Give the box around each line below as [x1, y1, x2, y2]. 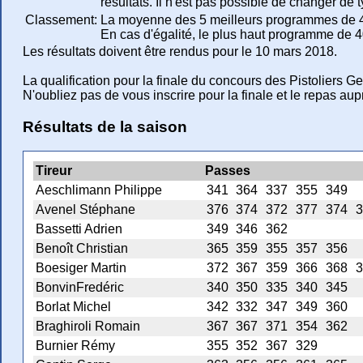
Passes [205, 164, 250, 178]
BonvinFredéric [36, 280, 124, 295]
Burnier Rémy [36, 339, 115, 353]
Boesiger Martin [36, 261, 126, 275]
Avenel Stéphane [36, 203, 135, 217]
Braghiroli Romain [36, 319, 140, 334]
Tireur [36, 164, 72, 178]
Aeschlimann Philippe [36, 183, 162, 198]
